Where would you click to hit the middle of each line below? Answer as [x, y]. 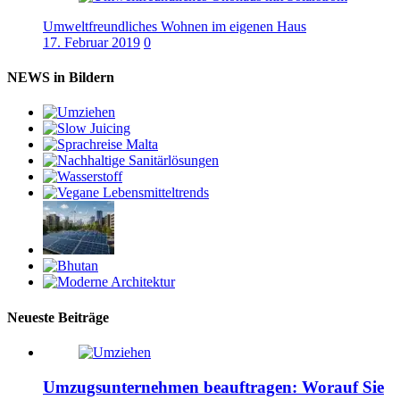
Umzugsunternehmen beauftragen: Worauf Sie [213, 387]
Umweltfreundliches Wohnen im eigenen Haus [175, 26]
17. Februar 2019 [92, 42]
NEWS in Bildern [61, 78]
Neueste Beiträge [58, 317]
